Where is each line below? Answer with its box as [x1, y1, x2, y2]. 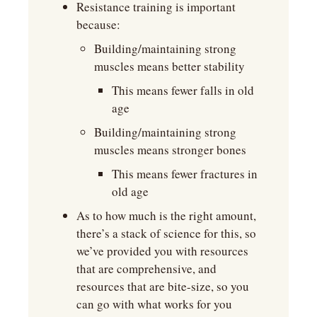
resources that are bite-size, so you [76, 278, 249, 295]
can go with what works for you [76, 296, 232, 313]
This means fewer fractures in [112, 166, 258, 183]
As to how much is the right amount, [76, 207, 256, 224]
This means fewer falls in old [112, 82, 254, 99]
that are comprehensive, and [76, 260, 217, 277]
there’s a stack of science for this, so [76, 225, 256, 242]
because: [76, 16, 120, 33]
